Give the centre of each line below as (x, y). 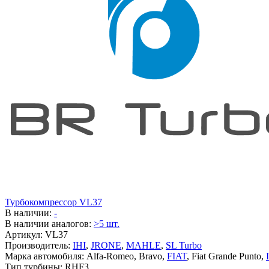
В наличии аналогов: (49, 223)
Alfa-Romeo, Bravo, (127, 256)
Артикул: (25, 234)
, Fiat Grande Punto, (226, 256)
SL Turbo (184, 245)
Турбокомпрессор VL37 (53, 202)
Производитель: (39, 245)
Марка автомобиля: (46, 256)
